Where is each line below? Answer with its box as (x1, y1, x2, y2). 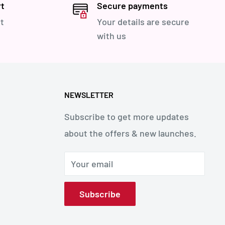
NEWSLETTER (64, 89, 114, 99)
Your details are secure (96, 16, 189, 27)
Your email (71, 158, 113, 169)
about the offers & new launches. (64, 127, 196, 139)
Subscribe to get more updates (64, 110, 189, 122)
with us (96, 30, 126, 41)
